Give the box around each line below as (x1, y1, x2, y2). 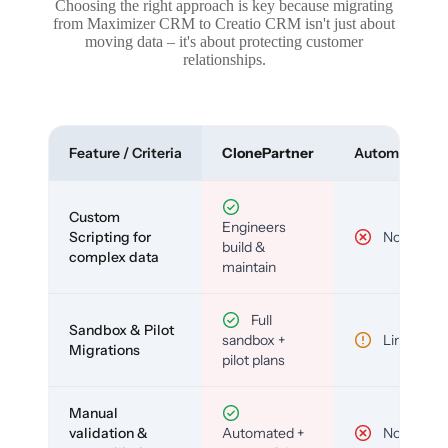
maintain (222, 257, 276, 276)
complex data (69, 247, 159, 266)
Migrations (69, 340, 140, 359)
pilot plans (222, 350, 285, 369)
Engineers (222, 217, 286, 236)
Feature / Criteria (69, 143, 182, 162)
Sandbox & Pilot (69, 320, 174, 339)
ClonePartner (222, 143, 314, 162)
